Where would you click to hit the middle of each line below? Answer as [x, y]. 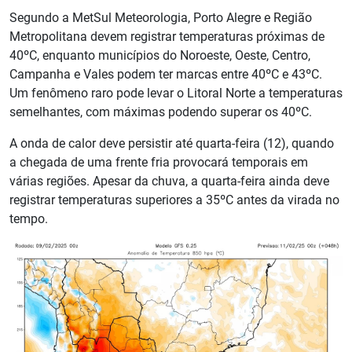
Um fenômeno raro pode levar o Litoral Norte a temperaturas [176, 93]
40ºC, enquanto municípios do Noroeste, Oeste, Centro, [160, 56]
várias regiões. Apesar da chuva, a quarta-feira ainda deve [169, 181]
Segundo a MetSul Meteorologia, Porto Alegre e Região [161, 18]
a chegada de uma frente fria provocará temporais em [159, 163]
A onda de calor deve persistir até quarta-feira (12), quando [172, 144]
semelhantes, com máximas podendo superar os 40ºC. [161, 112]
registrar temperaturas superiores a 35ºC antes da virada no [174, 200]
